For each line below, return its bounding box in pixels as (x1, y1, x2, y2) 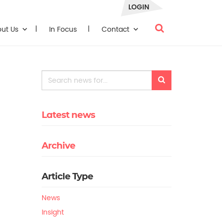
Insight (41, 207, 64, 217)
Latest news (41, 110, 95, 120)
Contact (102, 24, 131, 34)
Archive (41, 140, 75, 151)
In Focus (49, 24, 77, 34)
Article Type (41, 171, 93, 182)
